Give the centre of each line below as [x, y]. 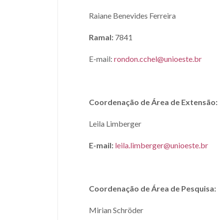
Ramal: [101, 37]
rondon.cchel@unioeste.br [158, 59]
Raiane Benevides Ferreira [132, 15]
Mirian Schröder [124, 210]
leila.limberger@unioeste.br [162, 145]
